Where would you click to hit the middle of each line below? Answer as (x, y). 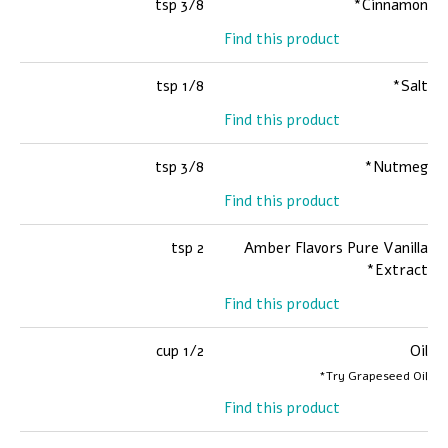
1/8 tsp (193, 86)
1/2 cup (193, 351)
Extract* (401, 270)
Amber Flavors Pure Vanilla (336, 248)
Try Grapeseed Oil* (377, 376)
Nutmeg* (400, 167)
